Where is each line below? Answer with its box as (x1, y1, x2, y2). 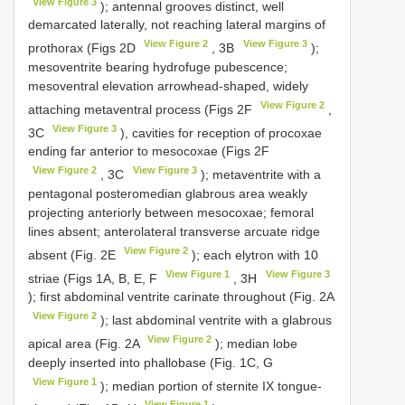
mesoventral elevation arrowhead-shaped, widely (28, 78, 308, 93)
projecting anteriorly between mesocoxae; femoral (28, 204, 314, 220)
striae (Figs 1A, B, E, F (28, 270, 161, 286)
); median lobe (212, 335, 298, 351)
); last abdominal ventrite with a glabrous (97, 312, 333, 327)
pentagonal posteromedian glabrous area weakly (28, 185, 307, 201)
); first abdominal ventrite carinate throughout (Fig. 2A (28, 289, 334, 305)
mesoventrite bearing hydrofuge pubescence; (28, 59, 287, 74)
